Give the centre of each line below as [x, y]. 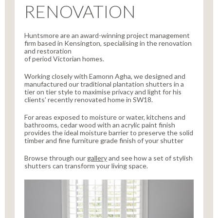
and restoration [48, 51]
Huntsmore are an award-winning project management [107, 36]
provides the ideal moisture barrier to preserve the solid [109, 133]
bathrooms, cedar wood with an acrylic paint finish [100, 125]
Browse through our [56, 158]
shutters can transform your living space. [86, 166]
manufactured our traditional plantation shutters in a [104, 84]
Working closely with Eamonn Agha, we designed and [105, 76]
